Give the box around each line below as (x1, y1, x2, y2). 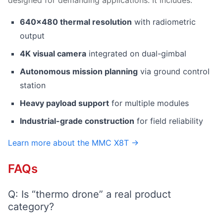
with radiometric (132, 17, 196, 27)
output (20, 31, 45, 41)
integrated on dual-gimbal (86, 49, 186, 58)
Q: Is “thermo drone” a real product (8, 188, 171, 200)
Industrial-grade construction (20, 116, 134, 126)
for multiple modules (109, 98, 189, 108)
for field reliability (134, 116, 203, 126)
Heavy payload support (20, 98, 109, 108)
